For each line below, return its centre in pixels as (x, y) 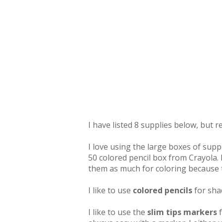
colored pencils (164, 191)
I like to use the (118, 212)
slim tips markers (182, 212)
